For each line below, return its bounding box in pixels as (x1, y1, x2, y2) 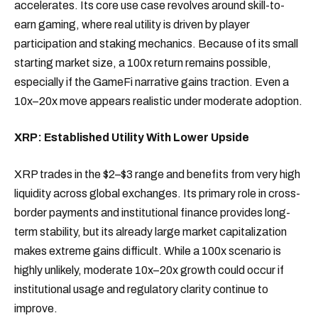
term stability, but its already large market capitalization (14, 225, 287, 238)
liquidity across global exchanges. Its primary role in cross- (14, 187, 300, 199)
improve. (14, 302, 57, 314)
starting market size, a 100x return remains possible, (14, 56, 271, 69)
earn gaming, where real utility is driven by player (14, 18, 250, 31)
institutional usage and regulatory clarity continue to (14, 283, 268, 295)
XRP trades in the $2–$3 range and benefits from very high (14, 168, 300, 180)
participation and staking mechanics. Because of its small (14, 37, 298, 50)
